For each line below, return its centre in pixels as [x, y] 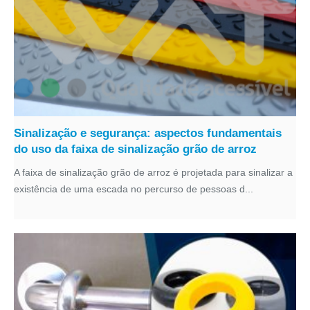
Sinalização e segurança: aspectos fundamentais [148, 133]
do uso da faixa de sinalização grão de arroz [135, 149]
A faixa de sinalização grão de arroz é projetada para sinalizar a [153, 172]
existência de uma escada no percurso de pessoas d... [134, 189]
